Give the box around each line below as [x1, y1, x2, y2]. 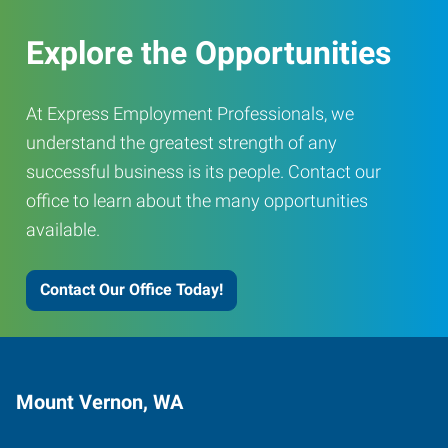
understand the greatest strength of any [26, 131, 337, 153]
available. [26, 218, 100, 240]
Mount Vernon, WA [16, 389, 183, 414]
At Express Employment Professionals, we [26, 102, 354, 124]
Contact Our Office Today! [40, 280, 223, 299]
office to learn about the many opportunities [26, 189, 368, 211]
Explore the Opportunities [26, 34, 391, 72]
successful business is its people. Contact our [26, 160, 381, 182]
